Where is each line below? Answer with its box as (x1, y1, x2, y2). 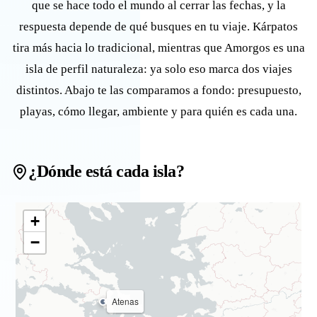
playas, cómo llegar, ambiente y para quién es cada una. (20, 105, 297, 118)
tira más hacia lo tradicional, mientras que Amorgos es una (12, 41, 305, 54)
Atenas (112, 295, 139, 308)
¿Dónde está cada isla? (28, 162, 185, 180)
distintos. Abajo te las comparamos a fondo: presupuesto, (16, 83, 301, 97)
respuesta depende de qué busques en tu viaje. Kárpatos (19, 20, 298, 33)
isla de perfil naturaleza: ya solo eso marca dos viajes (25, 62, 292, 76)
